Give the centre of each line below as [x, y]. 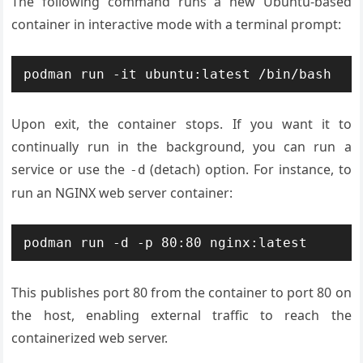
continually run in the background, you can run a [181, 146]
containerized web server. [90, 337]
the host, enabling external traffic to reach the [181, 315]
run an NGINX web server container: [122, 192]
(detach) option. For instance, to [248, 169]
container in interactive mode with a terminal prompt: [177, 24]
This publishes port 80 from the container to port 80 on [181, 292]
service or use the [70, 169]
